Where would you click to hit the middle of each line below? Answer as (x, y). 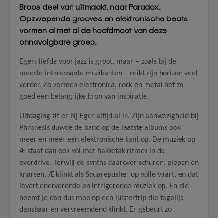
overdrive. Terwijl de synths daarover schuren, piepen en (109, 163)
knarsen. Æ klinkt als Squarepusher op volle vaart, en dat (109, 175)
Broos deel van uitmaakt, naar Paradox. (90, 7)
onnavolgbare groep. (58, 42)
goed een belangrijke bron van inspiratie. (84, 97)
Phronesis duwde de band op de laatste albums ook (100, 128)
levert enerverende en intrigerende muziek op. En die (104, 186)
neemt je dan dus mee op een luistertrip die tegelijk (101, 198)
